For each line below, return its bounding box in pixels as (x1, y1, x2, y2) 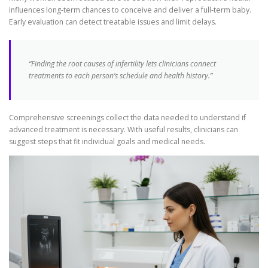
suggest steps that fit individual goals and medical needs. (9, 136, 205, 147)
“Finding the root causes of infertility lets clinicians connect (29, 58, 216, 69)
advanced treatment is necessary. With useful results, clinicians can (9, 124, 238, 135)
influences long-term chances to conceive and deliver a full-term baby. (9, 4, 251, 15)
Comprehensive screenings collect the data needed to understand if (9, 112, 246, 123)
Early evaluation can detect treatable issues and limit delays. (9, 16, 217, 27)
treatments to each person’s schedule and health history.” (29, 70, 212, 81)
